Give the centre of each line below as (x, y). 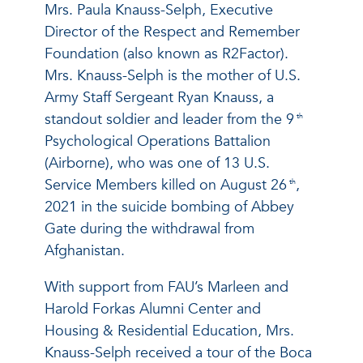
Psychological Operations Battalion (158, 141)
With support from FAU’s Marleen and (167, 287)
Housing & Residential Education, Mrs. (169, 331)
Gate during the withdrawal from (149, 228)
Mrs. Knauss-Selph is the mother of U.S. (173, 75)
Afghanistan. (85, 250)
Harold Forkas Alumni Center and (153, 309)
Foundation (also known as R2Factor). (167, 53)
